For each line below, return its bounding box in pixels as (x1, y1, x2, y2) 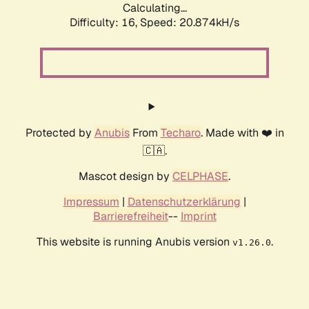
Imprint (180, 209, 217, 224)
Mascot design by (79, 169, 172, 184)
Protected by (25, 126, 94, 141)
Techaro (160, 126, 201, 141)
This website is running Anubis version (36, 235, 232, 250)
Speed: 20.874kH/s (140, 15, 239, 30)
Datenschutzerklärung (127, 195, 241, 210)
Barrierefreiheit (92, 209, 168, 224)
